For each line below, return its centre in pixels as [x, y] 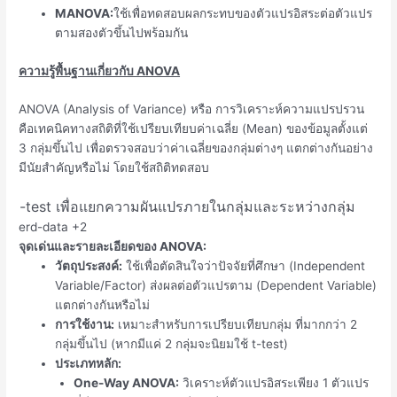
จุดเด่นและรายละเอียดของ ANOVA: [113, 247]
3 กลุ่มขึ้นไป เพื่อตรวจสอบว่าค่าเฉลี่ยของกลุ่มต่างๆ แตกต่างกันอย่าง [196, 148]
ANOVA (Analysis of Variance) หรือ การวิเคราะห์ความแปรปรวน [192, 109]
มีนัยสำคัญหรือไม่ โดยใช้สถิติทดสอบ [114, 168]
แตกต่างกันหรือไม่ [103, 305]
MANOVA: [85, 13]
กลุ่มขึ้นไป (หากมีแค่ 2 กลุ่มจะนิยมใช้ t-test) [172, 344]
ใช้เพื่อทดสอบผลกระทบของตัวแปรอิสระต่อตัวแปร [243, 13]
